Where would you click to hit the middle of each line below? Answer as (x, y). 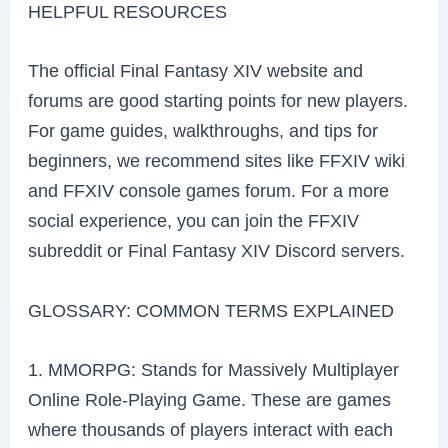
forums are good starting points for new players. (218, 101)
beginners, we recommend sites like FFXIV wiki (217, 161)
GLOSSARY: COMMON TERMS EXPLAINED (211, 310)
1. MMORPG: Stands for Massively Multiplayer (214, 369)
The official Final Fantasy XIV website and (196, 71)
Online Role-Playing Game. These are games (210, 399)
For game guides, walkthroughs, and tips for (203, 131)
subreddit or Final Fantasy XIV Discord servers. (217, 251)
